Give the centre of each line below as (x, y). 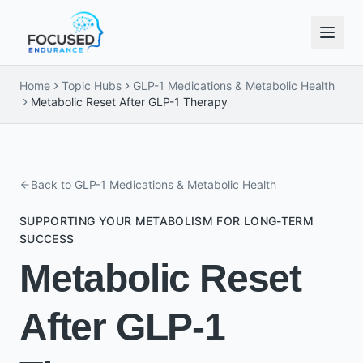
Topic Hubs (92, 85)
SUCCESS (47, 239)
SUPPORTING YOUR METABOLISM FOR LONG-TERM (167, 221)
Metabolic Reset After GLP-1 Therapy (129, 102)
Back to (53, 184)
